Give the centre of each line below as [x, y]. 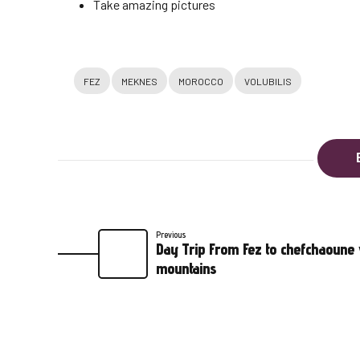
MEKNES [139, 81]
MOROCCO [201, 81]
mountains [186, 268]
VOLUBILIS [268, 81]
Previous [171, 234]
